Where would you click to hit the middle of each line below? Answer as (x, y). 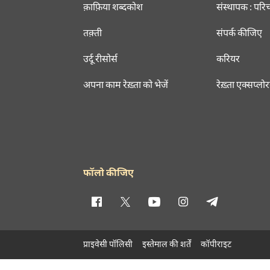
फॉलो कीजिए (108, 172)
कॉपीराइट (216, 243)
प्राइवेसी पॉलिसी (108, 243)
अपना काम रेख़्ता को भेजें (126, 84)
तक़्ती (93, 32)
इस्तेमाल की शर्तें (167, 243)
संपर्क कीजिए (239, 32)
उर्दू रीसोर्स (100, 58)
